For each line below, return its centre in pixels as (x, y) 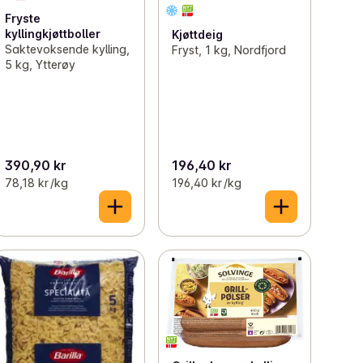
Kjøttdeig (197, 34)
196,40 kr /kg (206, 182)
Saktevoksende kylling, (68, 49)
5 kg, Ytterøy (41, 65)
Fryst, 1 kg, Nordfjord (228, 49)
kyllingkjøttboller (53, 34)
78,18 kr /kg (37, 182)
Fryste (23, 19)
